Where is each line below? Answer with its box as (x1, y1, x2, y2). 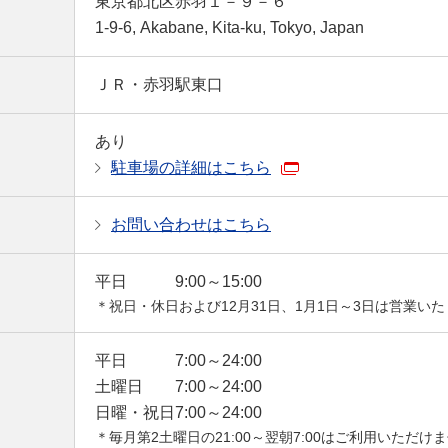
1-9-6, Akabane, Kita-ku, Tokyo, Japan (95, 19, 364, 36)
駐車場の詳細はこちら (111, 159, 271, 176)
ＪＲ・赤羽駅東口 (95, 76, 223, 93)
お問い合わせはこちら (111, 216, 271, 233)
